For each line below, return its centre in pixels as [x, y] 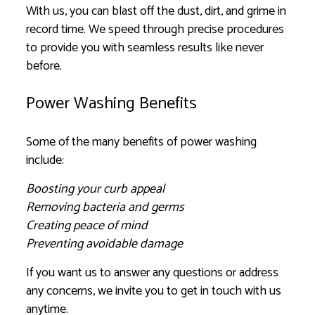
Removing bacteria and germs [105, 207]
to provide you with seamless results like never [145, 47]
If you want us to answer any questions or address [153, 272]
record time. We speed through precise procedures [155, 29]
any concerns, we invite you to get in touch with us [154, 291]
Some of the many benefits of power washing [142, 142]
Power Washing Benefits [112, 103]
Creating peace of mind [87, 225]
